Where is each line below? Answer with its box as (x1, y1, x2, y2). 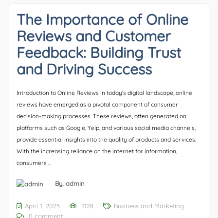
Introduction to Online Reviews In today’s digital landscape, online (16, 89, 192, 96)
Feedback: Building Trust (16, 43, 181, 62)
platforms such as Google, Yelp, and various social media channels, (16, 124, 196, 131)
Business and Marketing (113, 202, 184, 210)
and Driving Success (16, 59, 152, 78)
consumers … (16, 159, 52, 166)
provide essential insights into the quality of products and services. (16, 135, 196, 143)
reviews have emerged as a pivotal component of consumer (16, 100, 178, 108)
